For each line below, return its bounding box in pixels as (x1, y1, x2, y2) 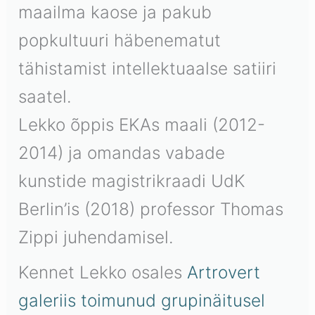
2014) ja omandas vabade (18, 141, 226, 163)
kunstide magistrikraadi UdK (18, 169, 246, 191)
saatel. (18, 85, 72, 107)
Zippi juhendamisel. (18, 226, 174, 247)
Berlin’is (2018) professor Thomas (18, 198, 284, 219)
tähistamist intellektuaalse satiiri (18, 57, 277, 79)
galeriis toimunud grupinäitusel (18, 289, 266, 311)
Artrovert (187, 261, 261, 283)
